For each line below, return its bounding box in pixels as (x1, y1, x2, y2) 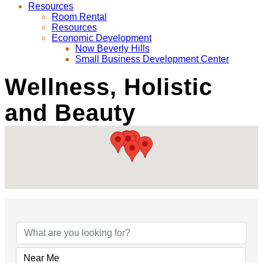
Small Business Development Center (75, 54, 229, 64)
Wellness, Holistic (5, 74, 213, 100)
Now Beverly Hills (75, 43, 150, 53)
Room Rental (52, 12, 107, 22)
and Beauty (5, 100, 136, 126)
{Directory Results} (4, 189, 227, 215)
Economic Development (52, 33, 151, 43)
